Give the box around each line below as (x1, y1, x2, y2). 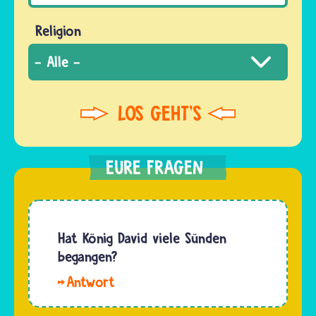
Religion (35, 21, 81, 39)
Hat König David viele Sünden (58, 229, 226, 247)
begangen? (58, 247, 118, 265)
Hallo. (129, 272, 161, 291)
